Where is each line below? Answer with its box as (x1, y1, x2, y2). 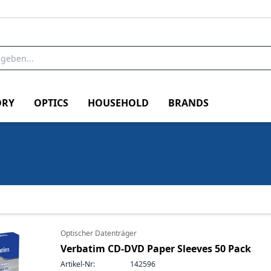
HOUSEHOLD (88, 96, 149, 109)
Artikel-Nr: (60, 259, 95, 269)
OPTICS (34, 96, 68, 109)
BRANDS (168, 96, 209, 109)
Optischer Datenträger (60, 228, 137, 238)
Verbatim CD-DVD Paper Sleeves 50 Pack (60, 242, 251, 255)
